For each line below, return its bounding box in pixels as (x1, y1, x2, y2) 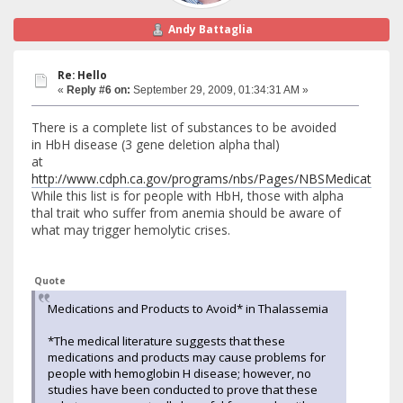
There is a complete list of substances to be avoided (31, 118, 336, 136)
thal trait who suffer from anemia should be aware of (31, 203, 341, 221)
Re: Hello (58, 67, 107, 82)
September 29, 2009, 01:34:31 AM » (130, 83, 309, 96)
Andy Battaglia (167, 21, 253, 37)
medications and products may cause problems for (48, 348, 326, 365)
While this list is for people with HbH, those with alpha (31, 186, 344, 204)
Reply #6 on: (67, 83, 130, 96)
